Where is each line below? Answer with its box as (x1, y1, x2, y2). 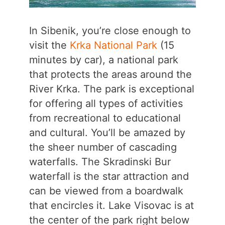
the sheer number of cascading (29, 141, 177, 154)
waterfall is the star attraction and (29, 170, 189, 183)
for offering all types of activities (29, 97, 183, 110)
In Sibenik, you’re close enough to (29, 25, 191, 37)
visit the (29, 39, 70, 52)
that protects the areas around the (29, 68, 192, 81)
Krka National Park (69, 39, 157, 52)
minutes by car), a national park (29, 54, 178, 66)
